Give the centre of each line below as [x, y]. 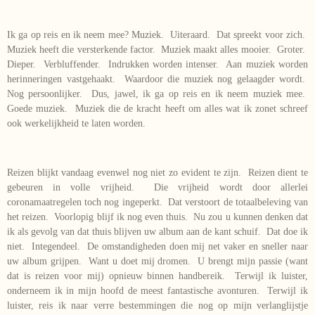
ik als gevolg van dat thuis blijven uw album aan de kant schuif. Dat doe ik [157, 231]
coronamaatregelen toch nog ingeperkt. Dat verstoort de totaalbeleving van [157, 202]
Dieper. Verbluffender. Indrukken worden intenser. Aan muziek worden [157, 64]
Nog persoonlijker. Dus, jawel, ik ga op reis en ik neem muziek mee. [157, 94]
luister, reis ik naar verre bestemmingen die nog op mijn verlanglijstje [157, 305]
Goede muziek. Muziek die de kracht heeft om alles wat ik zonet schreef [157, 108]
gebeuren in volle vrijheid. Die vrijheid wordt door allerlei [157, 187]
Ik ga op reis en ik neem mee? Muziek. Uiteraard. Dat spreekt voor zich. [157, 34]
